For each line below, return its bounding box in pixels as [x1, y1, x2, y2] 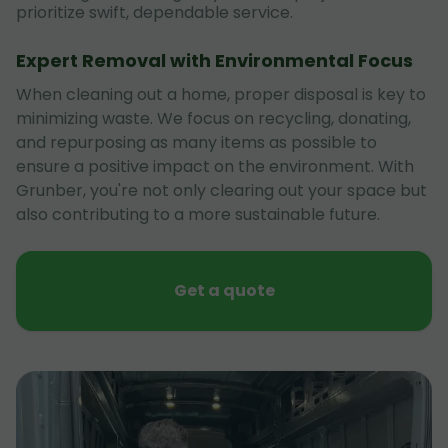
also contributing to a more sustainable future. [16, 203, 380, 226]
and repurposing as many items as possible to [16, 131, 377, 154]
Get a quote [173, 279, 275, 302]
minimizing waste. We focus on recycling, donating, [16, 107, 411, 130]
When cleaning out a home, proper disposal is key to [16, 83, 426, 106]
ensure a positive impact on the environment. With [16, 155, 414, 178]
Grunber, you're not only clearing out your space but [16, 179, 427, 202]
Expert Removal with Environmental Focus [16, 48, 413, 73]
